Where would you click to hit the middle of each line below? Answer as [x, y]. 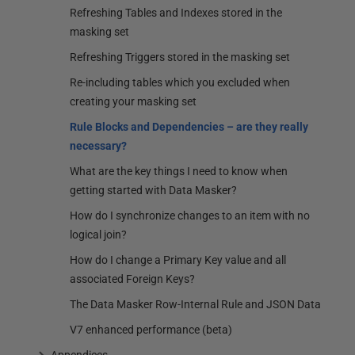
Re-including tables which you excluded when [180, 82]
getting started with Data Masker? [153, 190]
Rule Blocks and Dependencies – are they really [189, 127]
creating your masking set [133, 101]
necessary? [98, 146]
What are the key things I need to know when [179, 171]
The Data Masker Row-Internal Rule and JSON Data [195, 304]
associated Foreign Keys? [132, 279]
